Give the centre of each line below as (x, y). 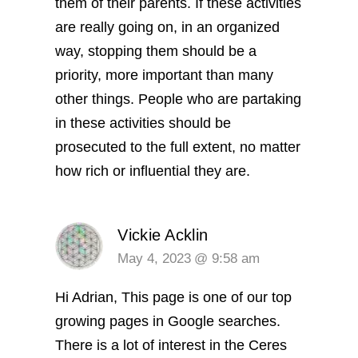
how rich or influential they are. (153, 171)
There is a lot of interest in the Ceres (171, 346)
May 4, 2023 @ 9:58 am (189, 259)
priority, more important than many (165, 76)
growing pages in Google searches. (168, 322)
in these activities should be (143, 123)
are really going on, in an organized (168, 28)
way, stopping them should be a (156, 52)
